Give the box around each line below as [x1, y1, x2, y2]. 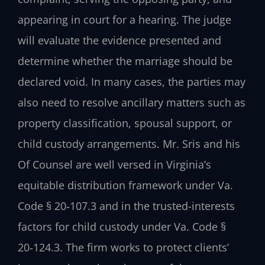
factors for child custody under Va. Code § [18, 219, 226, 234]
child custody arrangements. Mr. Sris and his [18, 136, 240, 151]
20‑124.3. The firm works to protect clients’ [18, 240, 229, 254]
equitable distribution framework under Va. [18, 177, 233, 192]
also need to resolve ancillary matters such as [18, 95, 245, 109]
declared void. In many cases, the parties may [18, 74, 245, 89]
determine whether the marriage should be [18, 53, 232, 68]
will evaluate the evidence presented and [18, 33, 221, 47]
